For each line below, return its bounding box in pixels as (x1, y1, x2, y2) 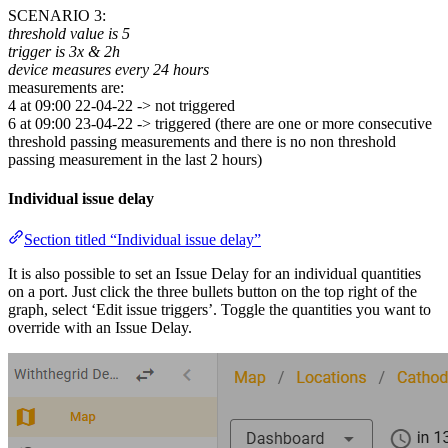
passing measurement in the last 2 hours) (8, 150, 262, 168)
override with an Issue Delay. (8, 319, 192, 337)
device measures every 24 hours (8, 60, 209, 78)
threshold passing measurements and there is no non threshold (8, 132, 396, 150)
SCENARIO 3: (8, 6, 106, 24)
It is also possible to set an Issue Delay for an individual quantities (8, 265, 421, 283)
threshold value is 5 (8, 24, 130, 42)
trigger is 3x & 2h (8, 42, 120, 60)
